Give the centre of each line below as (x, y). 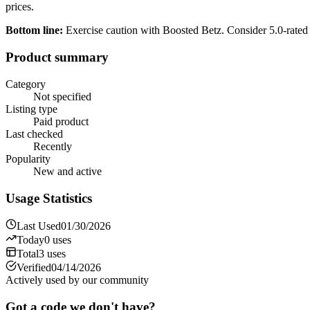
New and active (67, 171)
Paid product (61, 121)
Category (26, 84)
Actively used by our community (77, 280)
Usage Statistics (49, 198)
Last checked (34, 134)
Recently (53, 146)
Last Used (39, 226)
